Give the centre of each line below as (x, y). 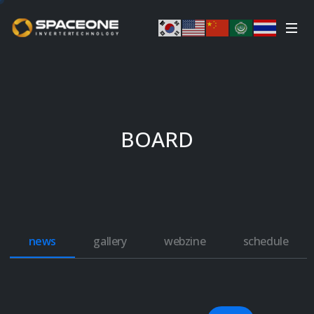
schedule (266, 241)
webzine (185, 241)
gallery (110, 241)
